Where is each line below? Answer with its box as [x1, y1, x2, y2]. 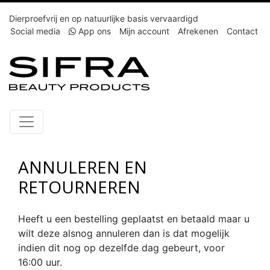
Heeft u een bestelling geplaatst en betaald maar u [18, 212, 250, 225]
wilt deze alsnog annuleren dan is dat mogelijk [18, 227, 230, 239]
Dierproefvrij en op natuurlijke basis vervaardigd [9, 13, 198, 24]
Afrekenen [178, 26, 218, 36]
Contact [227, 26, 258, 36]
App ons [76, 26, 111, 36]
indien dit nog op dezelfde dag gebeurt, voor [18, 241, 225, 254]
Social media [10, 26, 60, 36]
